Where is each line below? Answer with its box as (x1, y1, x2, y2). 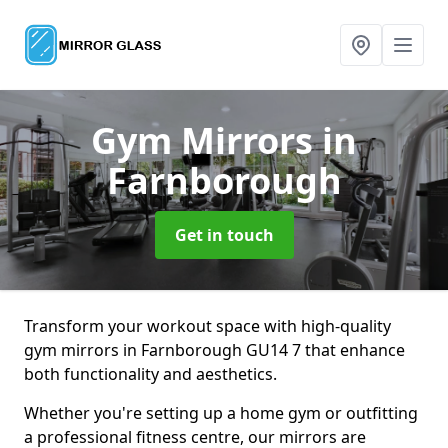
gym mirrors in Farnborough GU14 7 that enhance (24, 339, 405, 361)
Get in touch (174, 224, 274, 246)
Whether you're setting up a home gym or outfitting (24, 402, 418, 424)
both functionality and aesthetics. (24, 363, 277, 385)
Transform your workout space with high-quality (24, 315, 391, 337)
